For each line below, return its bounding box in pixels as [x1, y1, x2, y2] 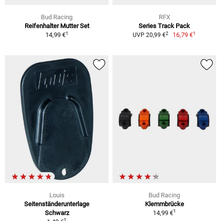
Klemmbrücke [145, 200, 184, 208]
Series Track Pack [139, 22, 190, 30]
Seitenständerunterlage [24, 200, 89, 208]
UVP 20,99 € [132, 32, 166, 39]
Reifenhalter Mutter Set [24, 22, 89, 30]
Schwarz [44, 209, 69, 217]
